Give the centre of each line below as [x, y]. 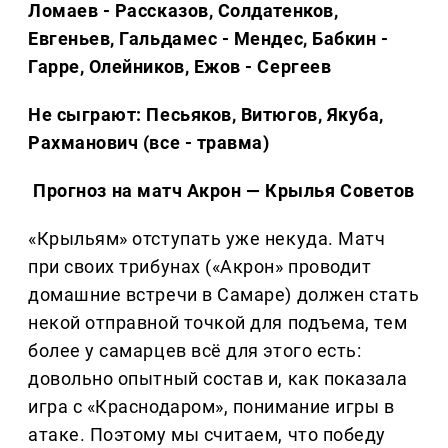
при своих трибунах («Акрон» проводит [200, 267]
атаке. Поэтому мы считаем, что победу [207, 435]
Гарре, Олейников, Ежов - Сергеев [180, 67]
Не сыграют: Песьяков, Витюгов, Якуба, [206, 115]
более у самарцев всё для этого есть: [195, 351]
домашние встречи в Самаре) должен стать [224, 295]
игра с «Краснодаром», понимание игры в [211, 407]
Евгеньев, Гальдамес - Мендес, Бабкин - [208, 39]
